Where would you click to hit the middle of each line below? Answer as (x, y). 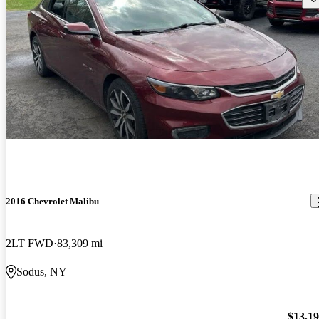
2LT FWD (30, 244)
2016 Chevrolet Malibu (52, 201)
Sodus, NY (42, 272)
